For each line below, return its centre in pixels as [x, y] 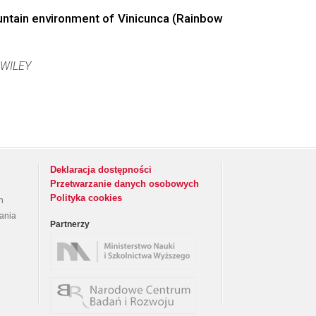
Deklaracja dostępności [101, 170]
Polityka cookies [86, 198]
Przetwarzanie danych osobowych [124, 184]
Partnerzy [70, 224]
